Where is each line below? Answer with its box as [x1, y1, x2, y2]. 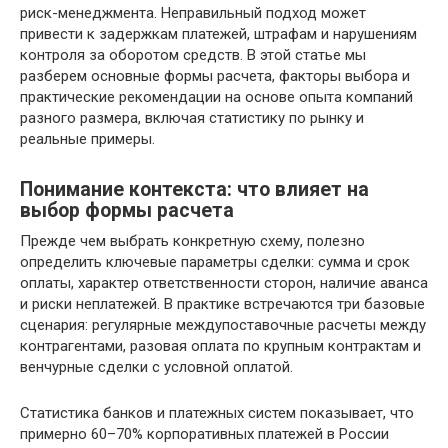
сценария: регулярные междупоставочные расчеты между [20, 316, 426, 334]
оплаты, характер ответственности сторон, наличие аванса [20, 274, 428, 292]
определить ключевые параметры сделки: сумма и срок [20, 253, 410, 271]
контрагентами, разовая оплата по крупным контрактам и [20, 337, 421, 355]
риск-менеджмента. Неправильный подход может [20, 4, 366, 22]
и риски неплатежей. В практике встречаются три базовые [20, 295, 425, 313]
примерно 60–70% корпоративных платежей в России [20, 425, 389, 443]
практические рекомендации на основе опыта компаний [20, 88, 413, 106]
